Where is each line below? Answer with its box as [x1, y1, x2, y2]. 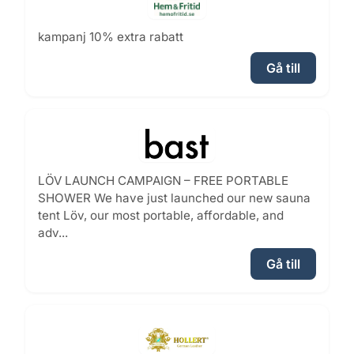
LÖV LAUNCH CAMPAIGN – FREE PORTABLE [38, 173, 288, 189]
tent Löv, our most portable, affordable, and [38, 208, 284, 224]
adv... [38, 225, 68, 241]
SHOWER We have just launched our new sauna [38, 190, 311, 206]
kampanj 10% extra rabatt [38, 29, 183, 45]
